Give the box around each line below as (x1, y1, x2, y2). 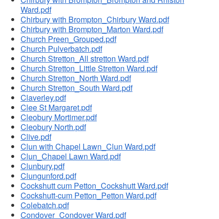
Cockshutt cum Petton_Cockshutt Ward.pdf (20, 180, 168, 192)
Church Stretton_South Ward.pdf (20, 82, 132, 94)
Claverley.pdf (20, 92, 66, 104)
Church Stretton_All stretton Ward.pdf (20, 53, 149, 65)
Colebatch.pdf (20, 199, 69, 211)
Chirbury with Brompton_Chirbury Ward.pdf (20, 14, 169, 25)
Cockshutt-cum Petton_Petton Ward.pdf (20, 190, 156, 201)
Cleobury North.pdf (20, 121, 86, 133)
